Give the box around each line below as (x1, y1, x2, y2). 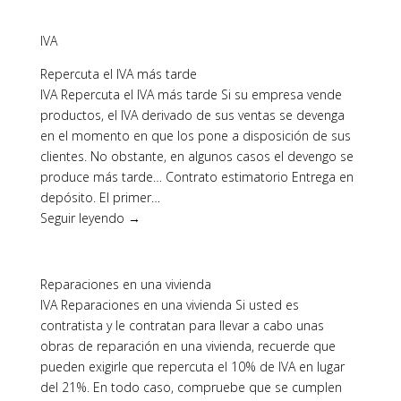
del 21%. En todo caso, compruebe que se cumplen (39, 379, 342, 396)
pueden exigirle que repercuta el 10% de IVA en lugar (39, 358, 345, 375)
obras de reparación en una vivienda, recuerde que (39, 337, 336, 354)
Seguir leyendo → (39, 209, 141, 226)
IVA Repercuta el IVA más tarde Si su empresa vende (39, 86, 342, 103)
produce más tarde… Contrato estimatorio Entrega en (39, 168, 354, 185)
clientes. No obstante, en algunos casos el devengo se (39, 148, 354, 165)
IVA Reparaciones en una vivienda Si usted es (39, 296, 299, 313)
